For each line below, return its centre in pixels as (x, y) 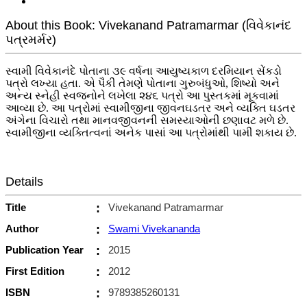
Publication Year (45, 249)
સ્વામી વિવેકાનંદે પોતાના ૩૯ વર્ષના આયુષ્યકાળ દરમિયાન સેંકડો (144, 71)
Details (24, 181)
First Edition (35, 271)
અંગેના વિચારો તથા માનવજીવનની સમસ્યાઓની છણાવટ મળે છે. (147, 120)
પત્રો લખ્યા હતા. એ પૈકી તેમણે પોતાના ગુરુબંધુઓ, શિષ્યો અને (143, 83)
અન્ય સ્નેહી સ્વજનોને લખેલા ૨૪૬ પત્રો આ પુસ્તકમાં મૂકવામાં (142, 95)
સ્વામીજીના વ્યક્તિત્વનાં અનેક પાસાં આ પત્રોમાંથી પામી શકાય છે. (151, 132)
